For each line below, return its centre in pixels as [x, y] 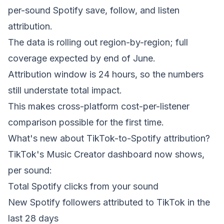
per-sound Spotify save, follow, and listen [94, 10]
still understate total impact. [65, 90]
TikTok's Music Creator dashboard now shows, [106, 154]
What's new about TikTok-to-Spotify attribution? [109, 138]
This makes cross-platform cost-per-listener [99, 106]
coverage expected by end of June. [82, 58]
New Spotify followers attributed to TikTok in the [109, 202]
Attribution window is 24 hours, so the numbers [106, 74]
